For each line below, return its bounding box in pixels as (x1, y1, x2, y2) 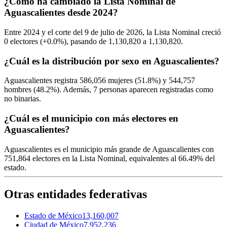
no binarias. (4, 94, 41, 103)
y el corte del (40, 28, 85, 37)
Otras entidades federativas (4, 187, 147, 201)
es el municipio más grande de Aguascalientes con (52, 144, 214, 154)
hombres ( (4, 85, 36, 94)
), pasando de (64, 37, 108, 46)
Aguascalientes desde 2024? (4, 7, 118, 18)
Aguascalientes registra (4, 76, 80, 85)
